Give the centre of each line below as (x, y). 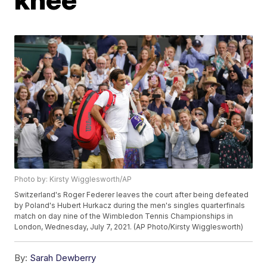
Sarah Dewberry (63, 258)
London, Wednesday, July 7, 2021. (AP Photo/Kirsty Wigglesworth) (129, 227)
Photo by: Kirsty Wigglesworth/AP (73, 179)
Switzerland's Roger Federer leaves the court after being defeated (132, 195)
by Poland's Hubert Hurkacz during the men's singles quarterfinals (130, 206)
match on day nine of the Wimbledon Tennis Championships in (124, 216)
